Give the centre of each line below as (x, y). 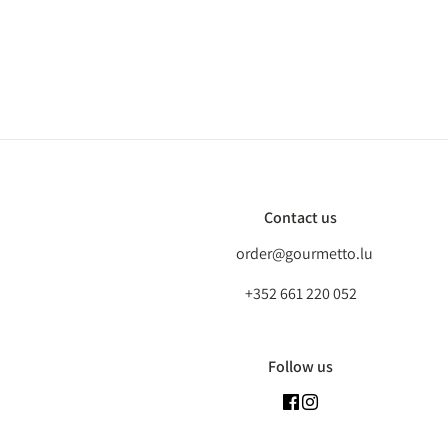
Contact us (301, 217)
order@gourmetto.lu (304, 253)
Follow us (301, 366)
